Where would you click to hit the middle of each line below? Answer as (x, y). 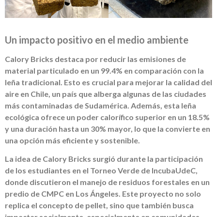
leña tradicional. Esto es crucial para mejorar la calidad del (108, 82)
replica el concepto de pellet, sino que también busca (99, 205)
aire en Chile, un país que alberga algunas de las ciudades (106, 93)
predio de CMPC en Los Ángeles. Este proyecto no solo (103, 194)
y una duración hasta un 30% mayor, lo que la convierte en (108, 128)
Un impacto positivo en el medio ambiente (97, 39)
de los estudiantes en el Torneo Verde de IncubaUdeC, (101, 170)
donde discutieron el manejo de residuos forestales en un (107, 182)
